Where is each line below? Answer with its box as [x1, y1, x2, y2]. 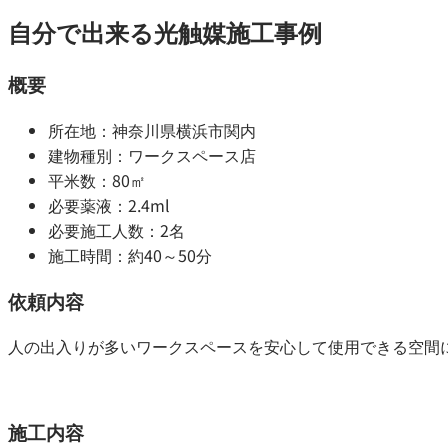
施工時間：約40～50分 [48, 242, 212, 267]
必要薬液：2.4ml [48, 192, 170, 217]
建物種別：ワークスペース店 [48, 142, 256, 167]
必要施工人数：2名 [48, 217, 185, 242]
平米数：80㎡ [48, 167, 146, 192]
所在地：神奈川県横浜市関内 [48, 117, 256, 142]
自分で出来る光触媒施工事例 [8, 14, 322, 50]
